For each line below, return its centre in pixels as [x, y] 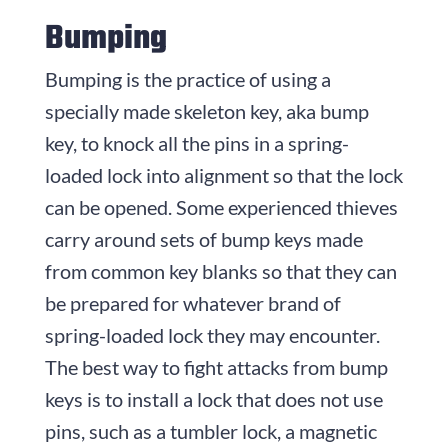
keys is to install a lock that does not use [213, 398]
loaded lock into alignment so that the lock [223, 174]
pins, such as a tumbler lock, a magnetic [210, 430]
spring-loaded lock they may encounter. [212, 334]
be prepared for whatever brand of [192, 302]
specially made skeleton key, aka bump [206, 110]
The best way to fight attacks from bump [216, 366]
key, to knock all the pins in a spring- [196, 142]
